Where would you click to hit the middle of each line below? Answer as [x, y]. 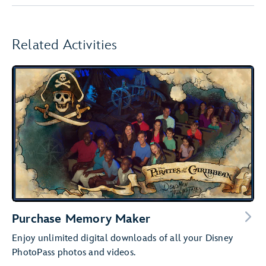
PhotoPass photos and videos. [74, 252]
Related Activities [65, 45]
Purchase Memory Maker [81, 219]
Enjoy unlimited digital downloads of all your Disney [122, 238]
